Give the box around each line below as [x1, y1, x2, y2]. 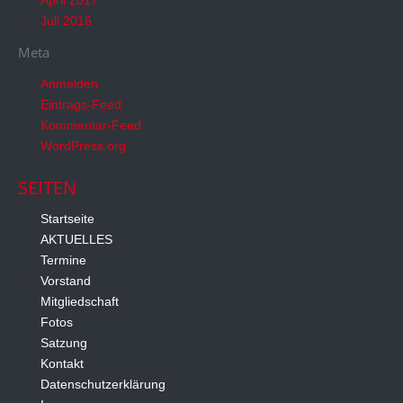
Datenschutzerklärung [40, 377, 166, 392]
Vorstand [40, 273, 91, 289]
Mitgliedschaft [40, 294, 119, 309]
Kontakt [40, 356, 84, 372]
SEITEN [18, 175, 76, 200]
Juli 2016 [40, 13, 92, 28]
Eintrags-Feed [40, 96, 121, 112]
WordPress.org [40, 138, 126, 153]
